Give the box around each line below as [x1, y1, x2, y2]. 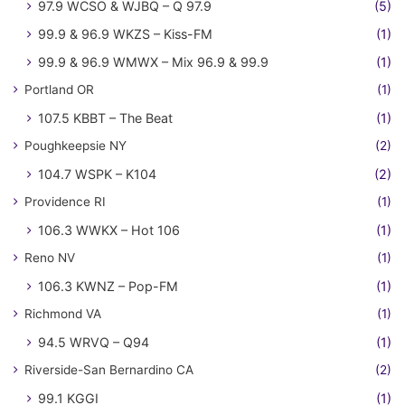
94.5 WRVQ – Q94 [38, 334, 149, 351]
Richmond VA [24, 306, 101, 322]
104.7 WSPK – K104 [38, 166, 156, 183]
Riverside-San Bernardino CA [24, 363, 193, 378]
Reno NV [24, 250, 75, 266]
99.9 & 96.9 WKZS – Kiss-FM [38, 26, 212, 42]
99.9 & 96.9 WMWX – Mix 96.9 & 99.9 [38, 54, 268, 71]
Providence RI [24, 194, 106, 210]
